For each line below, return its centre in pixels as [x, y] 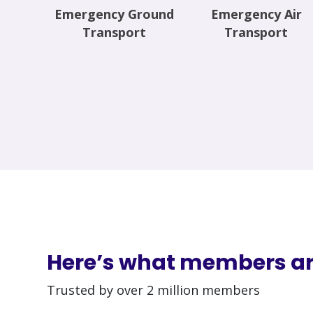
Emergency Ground [115, 14]
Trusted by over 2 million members [153, 290]
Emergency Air [256, 14]
